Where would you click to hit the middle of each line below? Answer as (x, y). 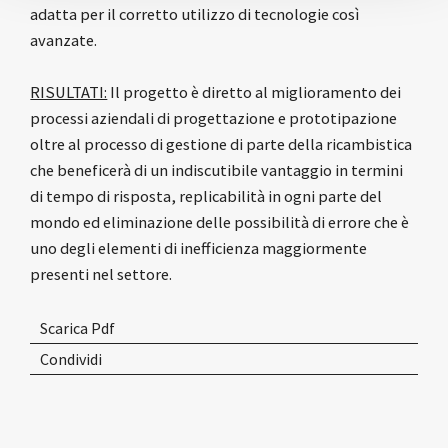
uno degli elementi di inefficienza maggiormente (199, 248)
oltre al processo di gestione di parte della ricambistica (221, 144)
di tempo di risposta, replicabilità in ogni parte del (206, 196)
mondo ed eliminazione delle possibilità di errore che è (220, 222)
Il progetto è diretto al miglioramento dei (254, 92)
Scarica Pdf (78, 328)
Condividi (71, 359)
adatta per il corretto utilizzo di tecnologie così (195, 14)
